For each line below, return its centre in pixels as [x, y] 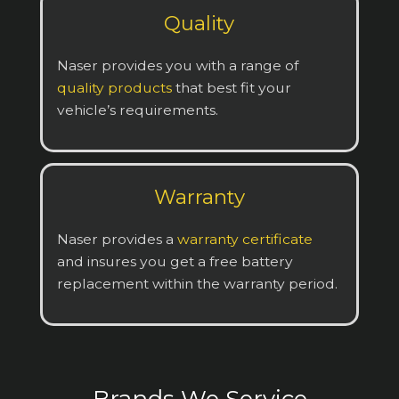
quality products [116, 87]
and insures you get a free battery [175, 261]
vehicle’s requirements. [137, 110]
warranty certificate [244, 239]
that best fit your [233, 87]
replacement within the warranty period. [197, 283]
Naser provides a [117, 239]
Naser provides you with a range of [177, 65]
